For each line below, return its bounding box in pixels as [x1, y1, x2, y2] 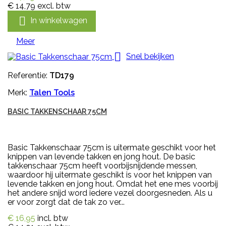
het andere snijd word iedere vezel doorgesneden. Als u [8, 188, 212, 198]
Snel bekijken [126, 51, 174, 61]
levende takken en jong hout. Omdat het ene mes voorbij [8, 179, 218, 189]
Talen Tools [29, 87, 75, 97]
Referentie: [8, 70, 49, 80]
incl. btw [37, 213, 68, 223]
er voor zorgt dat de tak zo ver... [8, 197, 125, 207]
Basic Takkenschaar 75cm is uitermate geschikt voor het [8, 142, 216, 152]
